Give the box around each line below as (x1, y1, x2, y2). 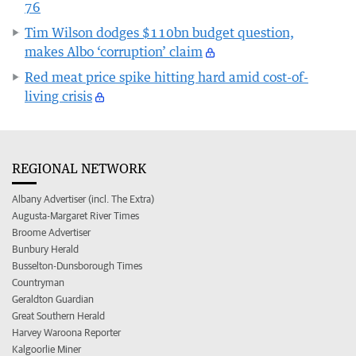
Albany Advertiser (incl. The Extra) (12, 193, 154, 206)
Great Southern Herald (12, 310, 105, 323)
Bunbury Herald (12, 243, 79, 256)
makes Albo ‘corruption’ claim (25, 44, 203, 60)
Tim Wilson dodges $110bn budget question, (25, 25, 294, 41)
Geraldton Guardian (12, 293, 94, 306)
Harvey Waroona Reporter (12, 327, 121, 339)
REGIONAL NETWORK (12, 161, 146, 177)
